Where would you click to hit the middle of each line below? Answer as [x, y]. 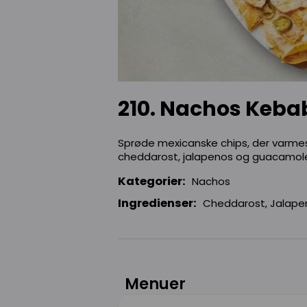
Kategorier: [152, 181]
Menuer [155, 283]
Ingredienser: [157, 203]
